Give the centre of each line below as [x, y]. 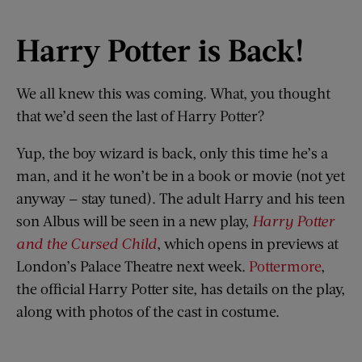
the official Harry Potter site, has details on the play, [181, 289]
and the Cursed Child [86, 244]
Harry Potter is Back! [160, 50]
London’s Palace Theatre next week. [133, 266]
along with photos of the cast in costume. [148, 311]
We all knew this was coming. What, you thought [173, 93]
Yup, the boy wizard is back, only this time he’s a [172, 153]
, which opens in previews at [248, 244]
